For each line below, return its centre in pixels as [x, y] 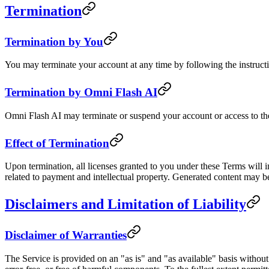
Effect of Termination [57, 143]
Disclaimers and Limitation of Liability [125, 204]
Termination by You [54, 41]
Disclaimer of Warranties [66, 235]
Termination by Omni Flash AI [81, 92]
